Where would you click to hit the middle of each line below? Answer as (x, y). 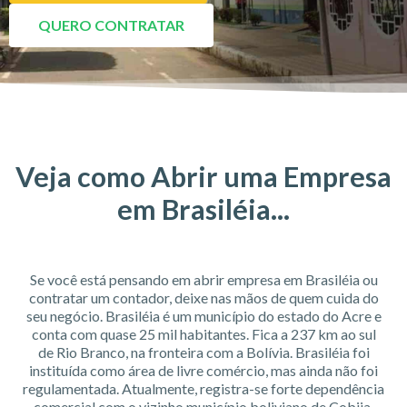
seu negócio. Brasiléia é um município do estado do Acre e (203, 316)
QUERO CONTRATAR (111, 25)
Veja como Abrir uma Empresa (203, 177)
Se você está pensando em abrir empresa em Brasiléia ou (203, 280)
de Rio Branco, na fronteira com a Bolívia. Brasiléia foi (203, 352)
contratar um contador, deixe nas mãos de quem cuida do (203, 298)
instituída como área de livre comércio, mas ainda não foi (203, 371)
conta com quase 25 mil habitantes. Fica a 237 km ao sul (203, 334)
